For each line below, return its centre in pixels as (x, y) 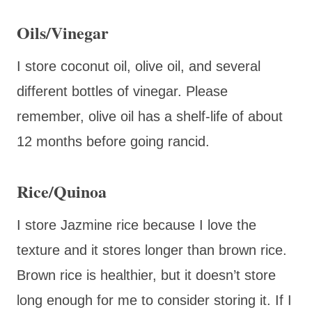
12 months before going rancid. (113, 141)
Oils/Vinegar (63, 32)
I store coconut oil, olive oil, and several (139, 66)
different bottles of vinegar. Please (122, 91)
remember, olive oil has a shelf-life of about (150, 116)
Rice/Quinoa (62, 191)
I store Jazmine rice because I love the (136, 225)
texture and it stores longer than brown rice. (152, 250)
